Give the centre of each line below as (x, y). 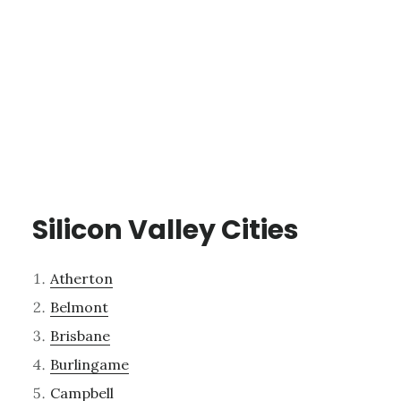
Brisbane (80, 336)
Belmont (79, 307)
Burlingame (89, 365)
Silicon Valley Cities (165, 230)
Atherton (81, 279)
